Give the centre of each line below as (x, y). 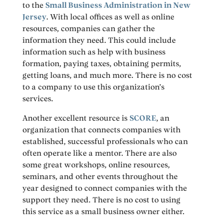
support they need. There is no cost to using (102, 200)
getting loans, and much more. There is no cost (108, 75)
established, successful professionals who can (105, 141)
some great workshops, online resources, (96, 164)
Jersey (35, 17)
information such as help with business (94, 52)
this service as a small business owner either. (104, 211)
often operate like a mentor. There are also (100, 153)
